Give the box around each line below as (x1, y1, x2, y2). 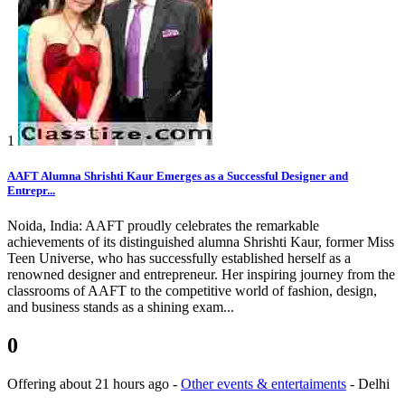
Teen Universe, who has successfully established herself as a (7, 250, 351, 267)
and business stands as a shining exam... (7, 299, 234, 316)
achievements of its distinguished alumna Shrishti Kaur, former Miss (7, 234, 394, 250)
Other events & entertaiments (181, 376, 346, 392)
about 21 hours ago (60, 376, 173, 392)
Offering (7, 376, 60, 392)
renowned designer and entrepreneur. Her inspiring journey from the (7, 267, 395, 283)
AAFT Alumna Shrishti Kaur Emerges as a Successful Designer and (7, 169, 348, 184)
